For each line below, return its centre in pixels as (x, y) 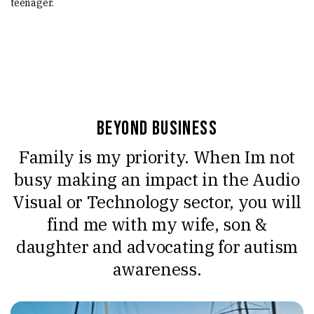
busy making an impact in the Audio (157, 179)
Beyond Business (157, 128)
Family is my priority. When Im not (157, 157)
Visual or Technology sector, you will (157, 202)
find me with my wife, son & (157, 224)
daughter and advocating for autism (157, 246)
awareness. (157, 269)
